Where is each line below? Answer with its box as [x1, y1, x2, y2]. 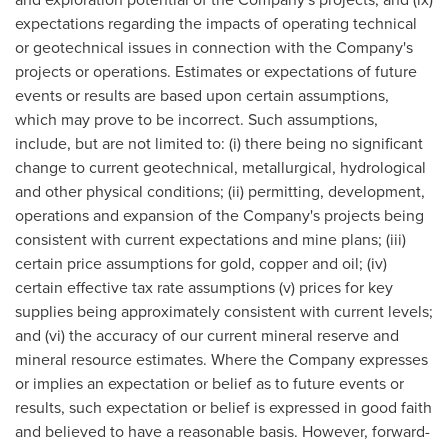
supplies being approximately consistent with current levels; [15, 300, 433, 323]
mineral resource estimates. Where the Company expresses [15, 348, 428, 371]
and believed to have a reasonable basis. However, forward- [15, 420, 430, 443]
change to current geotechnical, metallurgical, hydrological [15, 156, 426, 179]
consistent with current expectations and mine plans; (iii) [15, 228, 406, 251]
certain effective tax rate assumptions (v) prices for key [15, 276, 393, 299]
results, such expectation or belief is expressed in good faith [15, 396, 432, 419]
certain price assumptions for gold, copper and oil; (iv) [15, 252, 387, 275]
